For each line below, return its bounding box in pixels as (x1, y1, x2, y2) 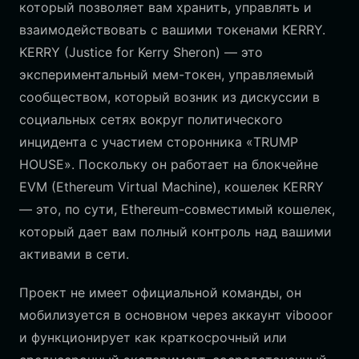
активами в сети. (19, 246, 129, 262)
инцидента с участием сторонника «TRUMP (19, 134, 298, 150)
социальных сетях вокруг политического (19, 111, 283, 127)
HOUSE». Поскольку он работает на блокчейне (19, 156, 318, 172)
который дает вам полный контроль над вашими (19, 224, 332, 240)
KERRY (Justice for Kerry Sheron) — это (19, 44, 263, 60)
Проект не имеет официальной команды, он (19, 284, 301, 301)
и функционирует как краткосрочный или (19, 329, 287, 345)
